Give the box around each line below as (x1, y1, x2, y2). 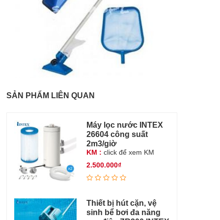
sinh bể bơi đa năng (86, 208, 161, 217)
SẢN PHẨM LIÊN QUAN (6, 91, 95, 100)
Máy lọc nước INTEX (86, 120, 163, 129)
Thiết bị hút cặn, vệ (86, 198, 157, 208)
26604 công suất (86, 129, 148, 138)
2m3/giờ (86, 138, 116, 148)
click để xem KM (101, 148, 154, 156)
